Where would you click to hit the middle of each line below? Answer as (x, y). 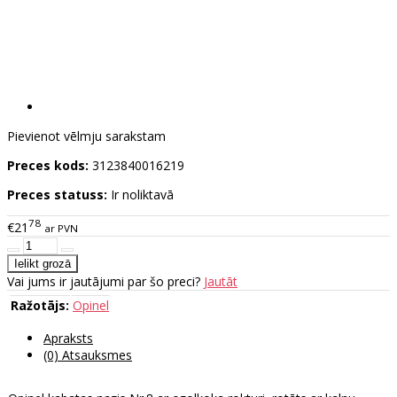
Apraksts (68, 338)
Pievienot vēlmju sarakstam (86, 136)
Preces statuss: (57, 195)
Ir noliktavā (142, 195)
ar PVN (61, 228)
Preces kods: (48, 166)
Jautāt (221, 281)
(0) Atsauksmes (88, 354)
